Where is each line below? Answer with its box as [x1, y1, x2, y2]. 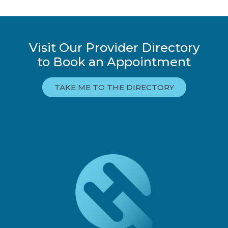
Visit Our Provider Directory [28, 40, 199, 55]
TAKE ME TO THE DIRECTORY [54, 82, 174, 93]
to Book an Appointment [37, 54, 191, 70]
